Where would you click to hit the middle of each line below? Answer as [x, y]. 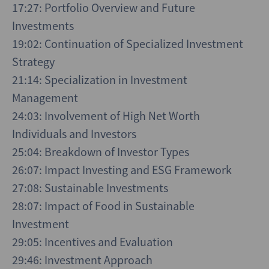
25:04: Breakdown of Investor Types [101, 152]
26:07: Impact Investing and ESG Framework [122, 170]
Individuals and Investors [74, 134]
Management [45, 98]
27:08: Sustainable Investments [90, 188]
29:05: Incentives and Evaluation [92, 242]
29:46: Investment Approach [82, 260]
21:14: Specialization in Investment [100, 80]
